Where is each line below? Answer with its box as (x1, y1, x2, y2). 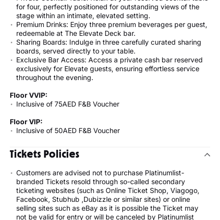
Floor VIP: (10, 117, 43, 126)
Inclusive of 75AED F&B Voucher (16, 100, 119, 109)
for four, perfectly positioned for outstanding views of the (16, 2, 199, 11)
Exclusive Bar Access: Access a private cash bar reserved (16, 55, 203, 64)
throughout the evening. (16, 73, 93, 82)
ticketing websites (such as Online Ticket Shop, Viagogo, (16, 186, 199, 195)
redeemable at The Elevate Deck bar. (16, 29, 136, 38)
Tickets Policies (10, 147, 80, 161)
